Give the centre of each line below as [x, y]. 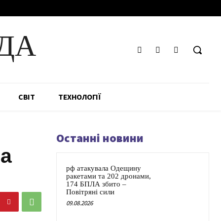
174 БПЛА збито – [96, 184]
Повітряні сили [90, 192]
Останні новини [100, 138]
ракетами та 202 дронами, [109, 176]
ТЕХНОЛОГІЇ [79, 97]
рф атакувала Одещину [104, 168]
